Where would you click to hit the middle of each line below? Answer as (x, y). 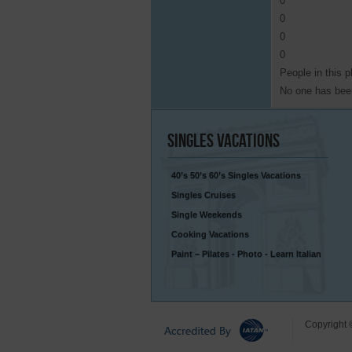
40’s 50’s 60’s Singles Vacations (236, 176)
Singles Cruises (203, 195)
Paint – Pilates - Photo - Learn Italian (246, 254)
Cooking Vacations (210, 235)
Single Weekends (207, 215)
